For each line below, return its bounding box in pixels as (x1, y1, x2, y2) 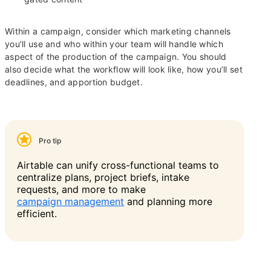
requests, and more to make (17, 183, 146, 196)
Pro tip (39, 136, 61, 146)
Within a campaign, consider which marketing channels (5, 26, 231, 37)
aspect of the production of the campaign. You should (5, 51, 227, 62)
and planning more (124, 195, 212, 208)
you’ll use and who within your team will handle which (5, 39, 223, 50)
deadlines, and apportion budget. (5, 77, 143, 88)
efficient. (17, 207, 57, 220)
